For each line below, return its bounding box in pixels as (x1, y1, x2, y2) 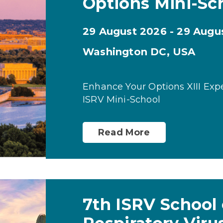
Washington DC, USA (83, 45, 196, 58)
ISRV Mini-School (83, 94, 160, 105)
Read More (98, 127, 150, 138)
